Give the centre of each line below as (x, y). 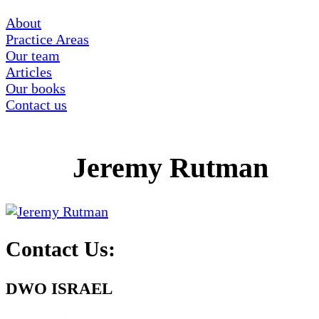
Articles (29, 72)
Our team (33, 56)
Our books (36, 88)
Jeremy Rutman (171, 167)
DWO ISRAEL (59, 289)
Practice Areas (47, 39)
